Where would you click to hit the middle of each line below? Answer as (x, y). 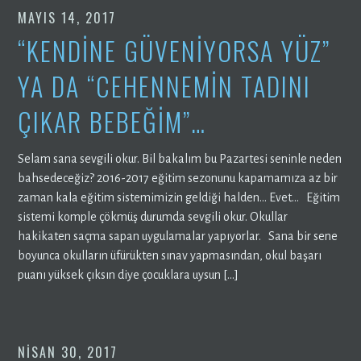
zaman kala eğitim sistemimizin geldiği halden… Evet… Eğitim (179, 197)
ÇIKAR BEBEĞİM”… (112, 121)
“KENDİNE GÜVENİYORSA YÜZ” (174, 50)
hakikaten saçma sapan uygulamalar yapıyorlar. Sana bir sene (178, 236)
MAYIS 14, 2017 (67, 17)
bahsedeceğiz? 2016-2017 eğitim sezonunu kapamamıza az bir (178, 178)
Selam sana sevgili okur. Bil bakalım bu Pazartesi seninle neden (180, 158)
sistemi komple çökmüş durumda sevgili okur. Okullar (153, 216)
